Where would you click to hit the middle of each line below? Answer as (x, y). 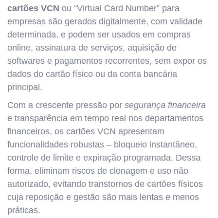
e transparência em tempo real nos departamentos (105, 118)
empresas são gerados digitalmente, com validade (105, 21)
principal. (25, 87)
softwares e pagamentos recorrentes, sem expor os (107, 61)
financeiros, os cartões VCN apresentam (86, 131)
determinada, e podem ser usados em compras (99, 35)
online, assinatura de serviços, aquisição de (92, 48)
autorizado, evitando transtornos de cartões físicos (105, 184)
